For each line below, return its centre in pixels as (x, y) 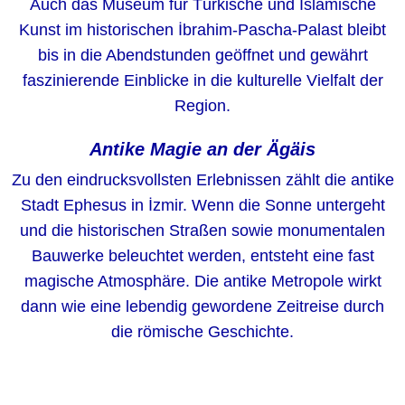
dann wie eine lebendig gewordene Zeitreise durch (202, 306)
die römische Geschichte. (202, 332)
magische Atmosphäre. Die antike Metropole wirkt (202, 281)
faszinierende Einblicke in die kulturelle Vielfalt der (202, 80)
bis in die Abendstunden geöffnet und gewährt (202, 55)
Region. (202, 106)
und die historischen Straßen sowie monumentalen (202, 231)
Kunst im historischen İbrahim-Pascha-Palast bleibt (202, 30)
